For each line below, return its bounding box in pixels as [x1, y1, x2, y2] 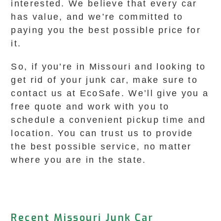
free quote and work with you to [11, 102, 170, 111]
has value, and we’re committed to [11, 12, 184, 22]
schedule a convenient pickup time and [11, 115, 206, 125]
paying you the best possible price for [11, 25, 201, 35]
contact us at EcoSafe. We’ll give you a [11, 88, 209, 98]
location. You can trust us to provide [11, 128, 193, 138]
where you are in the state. [11, 155, 147, 165]
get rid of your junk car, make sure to [11, 75, 198, 85]
